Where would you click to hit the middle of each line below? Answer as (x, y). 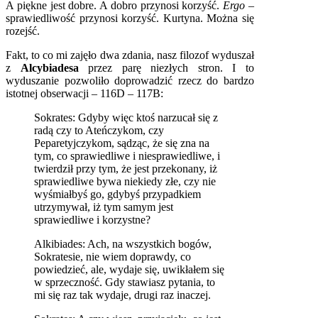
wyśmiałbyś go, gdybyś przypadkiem (117, 194)
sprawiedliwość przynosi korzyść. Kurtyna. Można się (130, 18)
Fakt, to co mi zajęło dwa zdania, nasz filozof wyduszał (130, 55)
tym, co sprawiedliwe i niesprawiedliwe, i (127, 156)
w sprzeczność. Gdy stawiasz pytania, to (125, 283)
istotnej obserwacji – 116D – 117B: (84, 94)
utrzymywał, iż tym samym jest (104, 207)
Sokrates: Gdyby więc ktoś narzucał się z (126, 118)
